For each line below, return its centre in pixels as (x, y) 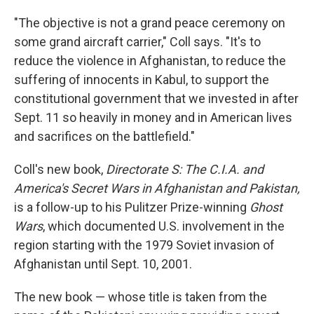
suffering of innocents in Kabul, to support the (142, 80)
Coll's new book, (60, 170)
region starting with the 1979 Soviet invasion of (144, 245)
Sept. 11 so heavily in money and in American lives (153, 118)
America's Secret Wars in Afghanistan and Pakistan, (157, 189)
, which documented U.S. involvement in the (164, 226)
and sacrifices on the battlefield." (104, 137)
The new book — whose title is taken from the (141, 297)
